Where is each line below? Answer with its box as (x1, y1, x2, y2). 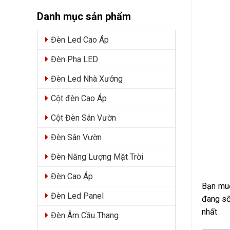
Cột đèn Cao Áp (51, 93, 107, 103)
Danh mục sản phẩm (37, 10, 131, 23)
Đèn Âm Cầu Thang (51, 210, 119, 220)
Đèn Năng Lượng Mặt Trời (51, 152, 143, 162)
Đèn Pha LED (51, 54, 98, 64)
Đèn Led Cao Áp (51, 35, 109, 45)
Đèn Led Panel (51, 191, 104, 201)
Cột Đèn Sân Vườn (51, 113, 116, 123)
